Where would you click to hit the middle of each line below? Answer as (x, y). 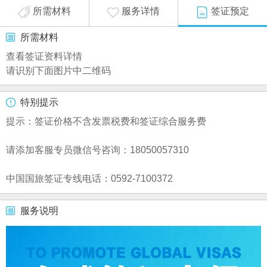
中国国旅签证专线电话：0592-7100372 (89, 179)
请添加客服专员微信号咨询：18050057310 (97, 150)
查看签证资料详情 (44, 56)
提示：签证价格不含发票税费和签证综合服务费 (106, 122)
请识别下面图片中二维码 (58, 70)
